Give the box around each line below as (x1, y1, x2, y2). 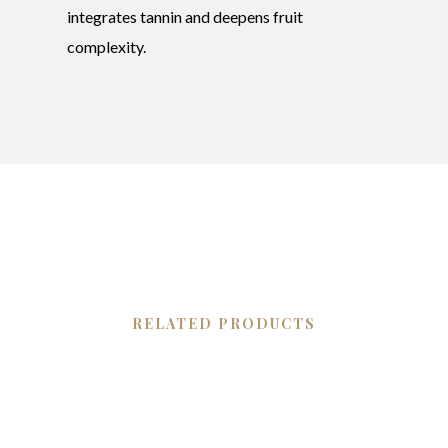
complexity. (67, 36, 147, 56)
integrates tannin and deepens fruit (67, 6, 304, 26)
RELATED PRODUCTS (132, 313, 316, 333)
